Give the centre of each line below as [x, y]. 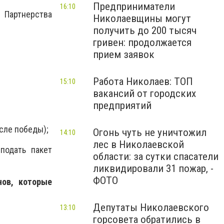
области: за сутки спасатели [156, 156]
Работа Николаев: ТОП [143, 81]
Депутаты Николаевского [151, 207]
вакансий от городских [144, 93]
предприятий [122, 105]
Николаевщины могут [142, 18]
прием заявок [124, 54]
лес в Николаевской [138, 144]
